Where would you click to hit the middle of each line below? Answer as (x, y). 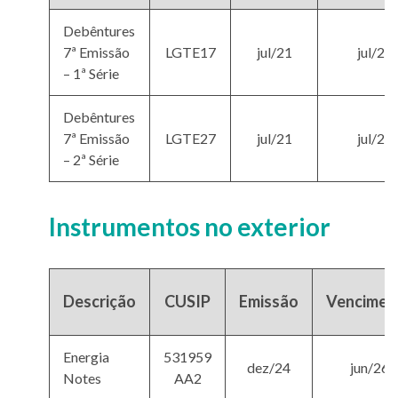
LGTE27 (190, 139)
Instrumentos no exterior (190, 227)
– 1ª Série (91, 74)
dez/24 (269, 368)
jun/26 (370, 368)
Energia (86, 357)
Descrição (99, 302)
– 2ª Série (91, 160)
